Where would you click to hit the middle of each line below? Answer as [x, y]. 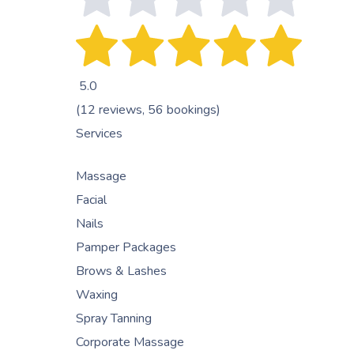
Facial [91, 200]
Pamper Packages [126, 248]
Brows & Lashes [121, 271]
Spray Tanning [114, 319]
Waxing [97, 295]
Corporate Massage [130, 343]
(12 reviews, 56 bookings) [148, 110]
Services [99, 134]
